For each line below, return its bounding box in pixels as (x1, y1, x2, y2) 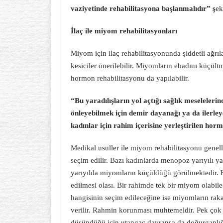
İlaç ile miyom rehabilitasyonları (71, 27, 177, 35)
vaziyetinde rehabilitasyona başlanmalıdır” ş (71, 4, 216, 12)
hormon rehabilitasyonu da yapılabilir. (71, 74, 189, 82)
